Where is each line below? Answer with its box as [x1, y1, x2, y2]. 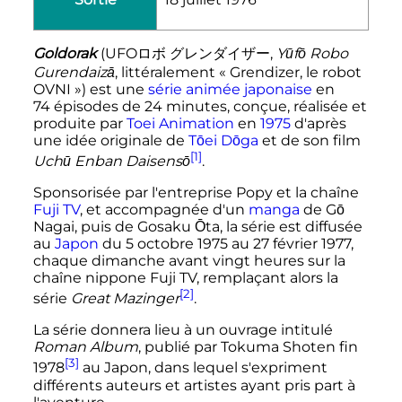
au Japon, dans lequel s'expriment [78, 359, 328, 377]
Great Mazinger [70, 290, 179, 308]
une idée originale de [32, 131, 188, 149]
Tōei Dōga [188, 131, 258, 149]
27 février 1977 [252, 234, 351, 252]
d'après [290, 114, 346, 132]
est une [85, 80, 148, 98]
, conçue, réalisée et [226, 97, 367, 115]
